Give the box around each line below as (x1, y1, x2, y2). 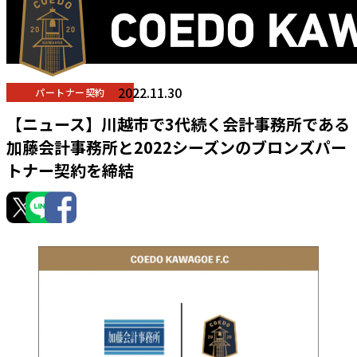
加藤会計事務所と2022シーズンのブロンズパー (6, 135, 347, 159)
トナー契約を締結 (6, 159, 134, 182)
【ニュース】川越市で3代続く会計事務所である (6, 112, 350, 136)
